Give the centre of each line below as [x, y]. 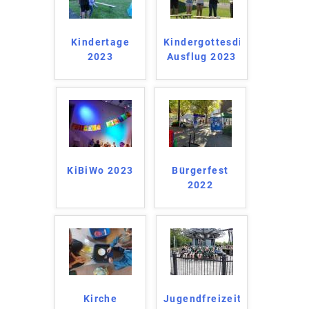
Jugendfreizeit [203, 298]
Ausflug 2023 [202, 56]
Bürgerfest [200, 170]
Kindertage [100, 42]
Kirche [100, 298]
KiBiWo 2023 [100, 170]
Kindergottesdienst [215, 42]
